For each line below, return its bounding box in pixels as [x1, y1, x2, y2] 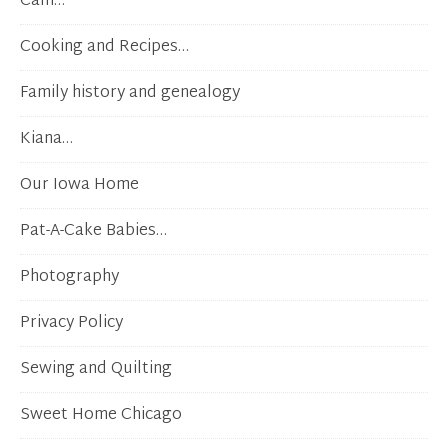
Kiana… [20, 125, 73, 155]
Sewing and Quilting [20, 355, 172, 385]
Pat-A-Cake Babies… [20, 217, 167, 247]
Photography [20, 263, 119, 293]
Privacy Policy [20, 309, 123, 339]
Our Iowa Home [20, 171, 139, 201]
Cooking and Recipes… [20, 33, 189, 63]
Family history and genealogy [20, 79, 240, 109]
